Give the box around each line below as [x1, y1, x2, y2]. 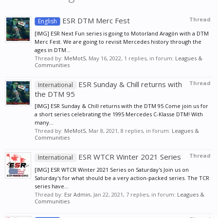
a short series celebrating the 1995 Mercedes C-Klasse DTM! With [35, 110, 203, 118]
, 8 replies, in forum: [118, 127, 172, 134]
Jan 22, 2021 [93, 191, 123, 198]
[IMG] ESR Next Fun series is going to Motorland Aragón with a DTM [35, 30, 209, 37]
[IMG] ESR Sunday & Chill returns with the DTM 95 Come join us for [35, 102, 208, 109]
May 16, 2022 [89, 54, 121, 62]
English [38, 17, 57, 25]
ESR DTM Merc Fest [60, 16, 130, 25]
